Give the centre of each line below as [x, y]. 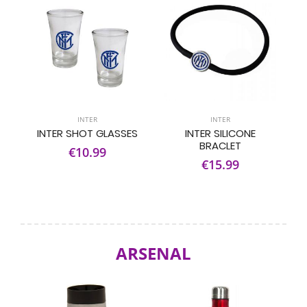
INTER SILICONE [220, 133]
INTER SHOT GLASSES [87, 133]
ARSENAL [153, 253]
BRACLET [220, 146]
